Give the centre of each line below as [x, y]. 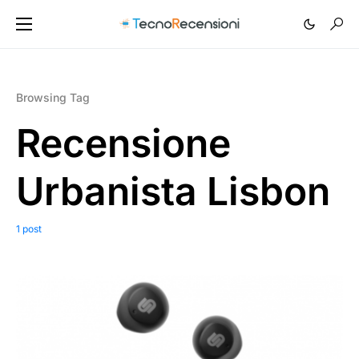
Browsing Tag [53, 97]
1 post [29, 229]
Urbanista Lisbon [173, 191]
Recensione [123, 143]
